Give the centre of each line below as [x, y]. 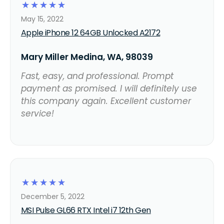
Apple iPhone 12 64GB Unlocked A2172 [90, 32]
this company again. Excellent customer [106, 101]
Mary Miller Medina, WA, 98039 [87, 57]
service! [37, 113]
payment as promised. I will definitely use [109, 88]
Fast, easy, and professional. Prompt [97, 76]
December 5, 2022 [52, 196]
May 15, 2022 [42, 19]
